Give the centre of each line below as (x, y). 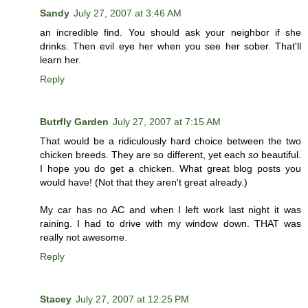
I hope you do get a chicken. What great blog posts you (170, 169)
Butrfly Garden (74, 122)
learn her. (60, 60)
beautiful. (280, 155)
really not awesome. (84, 238)
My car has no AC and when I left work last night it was (170, 210)
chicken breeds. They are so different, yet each (144, 155)
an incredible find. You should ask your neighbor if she (170, 33)
